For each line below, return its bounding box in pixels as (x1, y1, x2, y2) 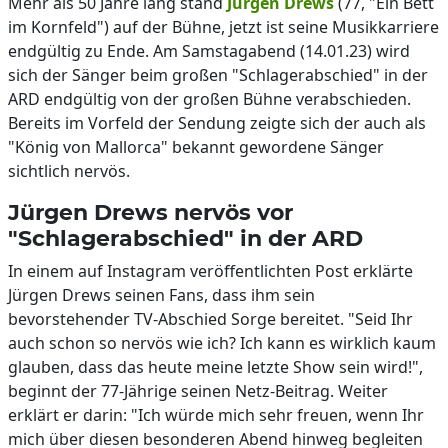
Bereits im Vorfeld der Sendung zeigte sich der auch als (8, 112, 426, 134)
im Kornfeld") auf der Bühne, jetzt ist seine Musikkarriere (8, 16, 439, 38)
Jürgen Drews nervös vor (8, 199, 293, 225)
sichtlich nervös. (8, 160, 130, 182)
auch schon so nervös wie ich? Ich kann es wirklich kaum (8, 332, 436, 354)
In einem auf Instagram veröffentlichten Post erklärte (8, 260, 413, 282)
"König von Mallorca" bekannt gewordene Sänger (8, 136, 384, 158)
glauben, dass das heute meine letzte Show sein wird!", (8, 356, 423, 378)
